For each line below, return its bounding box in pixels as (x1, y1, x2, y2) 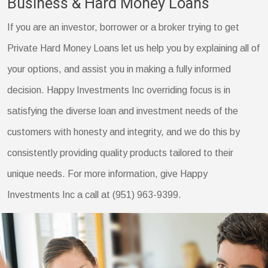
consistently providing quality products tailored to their (7, 147, 234, 158)
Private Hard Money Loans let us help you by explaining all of (7, 42, 260, 53)
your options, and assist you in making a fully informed (7, 63, 232, 74)
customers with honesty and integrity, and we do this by (7, 126, 240, 137)
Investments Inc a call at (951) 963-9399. (7, 189, 182, 200)
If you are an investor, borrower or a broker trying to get (7, 22, 240, 32)
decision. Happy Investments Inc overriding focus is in (7, 84, 231, 95)
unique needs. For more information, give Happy (7, 168, 208, 179)
